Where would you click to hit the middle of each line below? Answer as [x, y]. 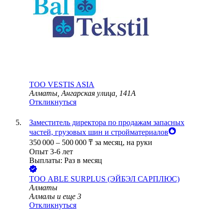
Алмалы [42, 197]
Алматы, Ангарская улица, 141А [82, 93]
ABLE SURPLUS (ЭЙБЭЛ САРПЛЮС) [114, 179]
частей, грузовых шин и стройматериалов [99, 132]
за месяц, [111, 143]
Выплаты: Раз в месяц [66, 161]
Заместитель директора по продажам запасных [107, 123]
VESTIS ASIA [71, 85]
